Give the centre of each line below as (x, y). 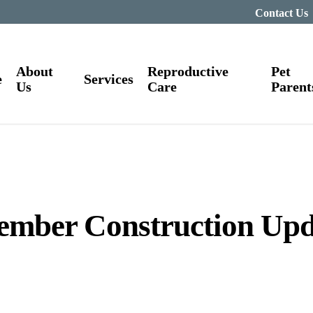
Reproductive (188, 71)
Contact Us (282, 13)
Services (108, 79)
